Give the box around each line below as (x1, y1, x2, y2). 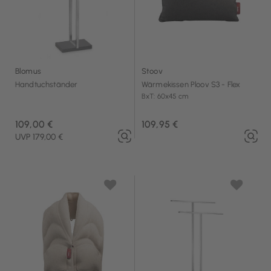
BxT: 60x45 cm (142, 91, 189, 100)
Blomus (15, 66, 41, 76)
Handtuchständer (15, 79, 78, 89)
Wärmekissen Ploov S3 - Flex (142, 79, 241, 89)
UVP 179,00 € (15, 132, 63, 143)
